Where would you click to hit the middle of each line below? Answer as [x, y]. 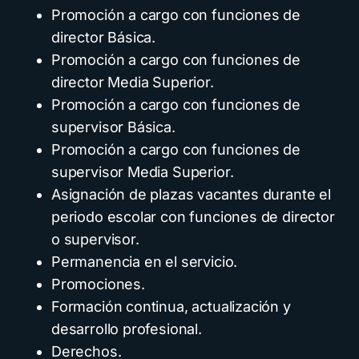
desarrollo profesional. [127, 329]
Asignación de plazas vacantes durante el [191, 195]
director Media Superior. [133, 83]
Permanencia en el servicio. [145, 262]
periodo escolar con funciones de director [193, 217]
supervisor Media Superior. [143, 172]
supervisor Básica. [113, 127]
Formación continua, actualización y [171, 307]
